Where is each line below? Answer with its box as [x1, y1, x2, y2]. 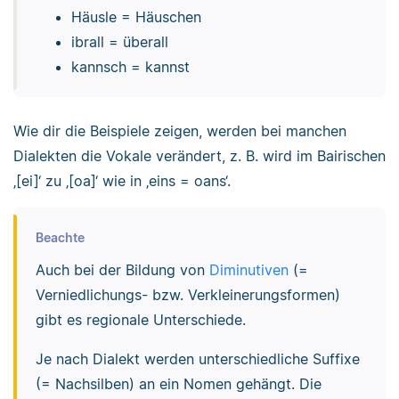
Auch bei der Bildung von [35, 260, 209, 279]
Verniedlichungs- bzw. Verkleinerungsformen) [35, 285, 340, 304]
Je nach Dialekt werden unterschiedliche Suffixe [35, 349, 360, 368]
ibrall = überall [70, 33, 168, 52]
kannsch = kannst [70, 58, 190, 77]
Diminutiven [208, 260, 289, 279]
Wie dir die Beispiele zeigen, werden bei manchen [13, 122, 346, 141]
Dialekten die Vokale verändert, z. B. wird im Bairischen [13, 147, 386, 166]
